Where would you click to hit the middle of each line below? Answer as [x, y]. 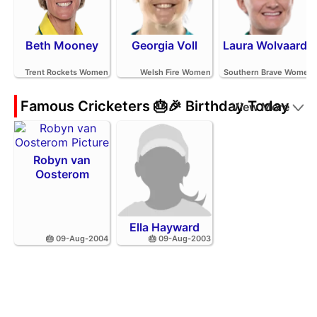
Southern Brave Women [269, 72]
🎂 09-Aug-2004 [77, 238]
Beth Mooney [62, 45]
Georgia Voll [165, 45]
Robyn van [62, 160]
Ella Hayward [165, 227]
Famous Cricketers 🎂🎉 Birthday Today [155, 106]
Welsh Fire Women [175, 72]
